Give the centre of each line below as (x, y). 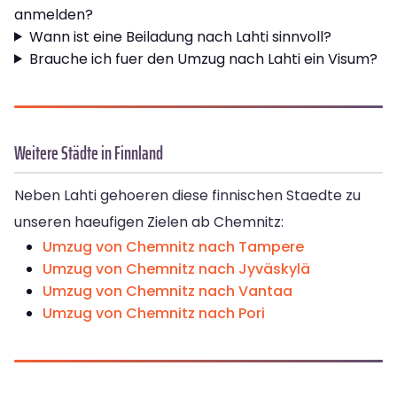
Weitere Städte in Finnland (89, 152)
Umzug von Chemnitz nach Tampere (173, 246)
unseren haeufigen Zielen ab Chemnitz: (149, 222)
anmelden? (54, 14)
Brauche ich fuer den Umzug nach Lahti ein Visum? (203, 58)
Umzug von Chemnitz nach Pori (154, 313)
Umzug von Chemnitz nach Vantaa (167, 291)
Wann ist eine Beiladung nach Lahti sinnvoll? (180, 36)
